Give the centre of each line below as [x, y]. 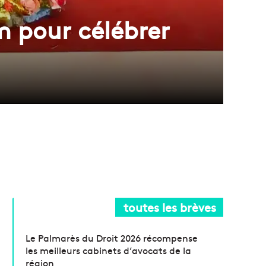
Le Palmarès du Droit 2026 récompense [112, 238]
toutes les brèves [170, 207]
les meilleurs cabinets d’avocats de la [109, 250]
